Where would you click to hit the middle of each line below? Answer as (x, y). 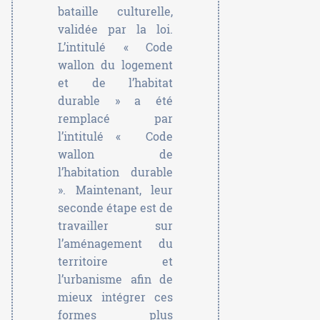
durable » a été (116, 101)
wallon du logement (116, 65)
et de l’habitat (116, 83)
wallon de (116, 154)
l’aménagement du (116, 244)
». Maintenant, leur (116, 190)
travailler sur (116, 226)
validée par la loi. (116, 29)
